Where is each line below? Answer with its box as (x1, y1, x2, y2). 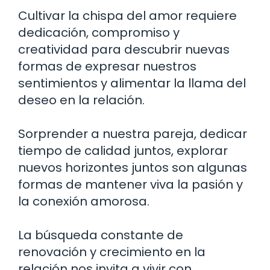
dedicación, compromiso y (18, 24, 180, 41)
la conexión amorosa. (18, 192, 149, 210)
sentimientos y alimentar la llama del (18, 74, 246, 92)
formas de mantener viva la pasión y (18, 175, 243, 193)
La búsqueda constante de (18, 226, 183, 243)
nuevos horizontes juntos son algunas (18, 159, 247, 176)
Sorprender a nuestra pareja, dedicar (18, 125, 247, 142)
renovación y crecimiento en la (18, 243, 206, 260)
